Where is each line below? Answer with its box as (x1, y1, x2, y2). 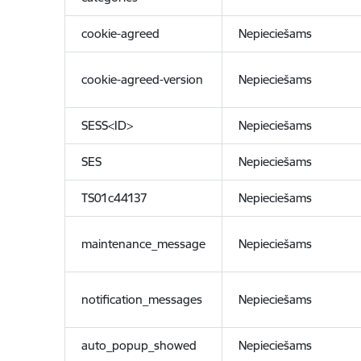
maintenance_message (81, 236, 205, 251)
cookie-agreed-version (81, 72, 203, 87)
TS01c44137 (81, 190, 147, 205)
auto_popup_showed (81, 338, 197, 353)
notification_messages (81, 292, 202, 307)
